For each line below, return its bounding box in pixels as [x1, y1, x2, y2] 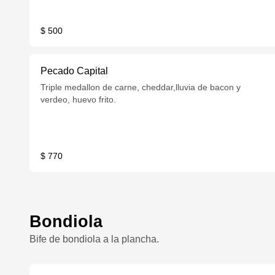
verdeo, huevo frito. [41, 95, 117, 104]
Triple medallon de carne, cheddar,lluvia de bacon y [41, 82, 241, 92]
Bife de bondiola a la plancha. [29, 234, 159, 244]
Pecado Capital [41, 66, 109, 76]
